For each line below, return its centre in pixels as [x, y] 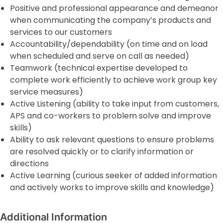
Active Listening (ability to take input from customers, [114, 104]
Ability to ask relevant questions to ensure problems [112, 140]
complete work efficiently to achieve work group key [113, 80]
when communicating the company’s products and [111, 20]
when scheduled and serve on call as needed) [100, 56]
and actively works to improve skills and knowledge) [112, 187]
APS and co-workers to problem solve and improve [111, 116]
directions [29, 164]
